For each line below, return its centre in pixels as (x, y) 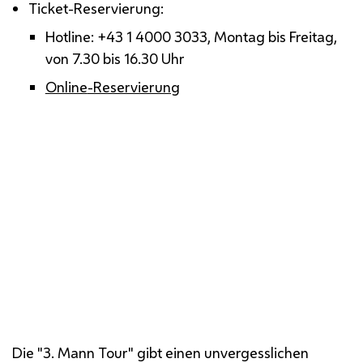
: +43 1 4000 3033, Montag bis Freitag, (214, 36)
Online (66, 86)
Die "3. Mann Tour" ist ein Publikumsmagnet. (160, 316)
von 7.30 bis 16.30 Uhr (115, 58)
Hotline (68, 36)
